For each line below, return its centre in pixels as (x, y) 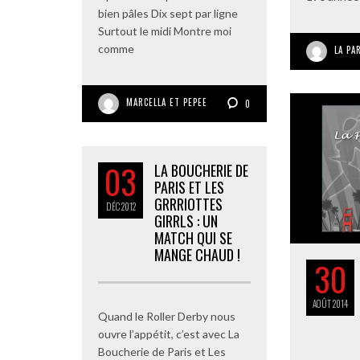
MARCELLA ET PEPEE (167, 102)
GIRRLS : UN (186, 221)
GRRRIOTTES (188, 204)
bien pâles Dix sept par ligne (168, 14)
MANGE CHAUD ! (197, 255)
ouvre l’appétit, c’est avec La (169, 334)
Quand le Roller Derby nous (167, 316)
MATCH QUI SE (193, 238)
